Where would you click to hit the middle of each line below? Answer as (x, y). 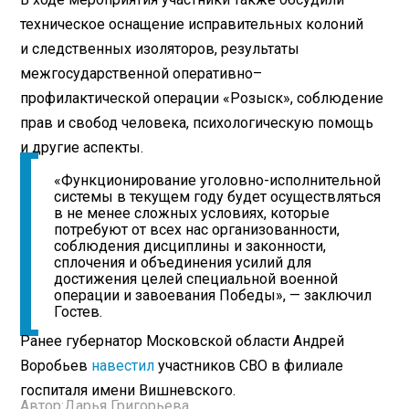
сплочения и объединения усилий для (183, 263)
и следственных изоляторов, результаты (160, 49)
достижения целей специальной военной (196, 279)
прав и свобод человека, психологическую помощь (197, 123)
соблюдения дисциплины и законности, (190, 246)
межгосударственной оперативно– (142, 74)
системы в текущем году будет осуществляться (218, 197)
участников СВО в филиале (249, 366)
